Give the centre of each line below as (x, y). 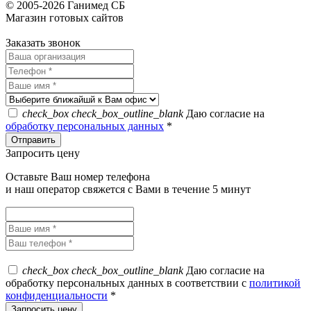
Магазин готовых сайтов (66, 18)
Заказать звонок (43, 43)
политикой (275, 283)
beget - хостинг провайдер (67, 31)
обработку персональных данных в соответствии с (127, 283)
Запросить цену (43, 153)
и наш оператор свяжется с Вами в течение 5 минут (128, 190)
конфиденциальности (57, 296)
